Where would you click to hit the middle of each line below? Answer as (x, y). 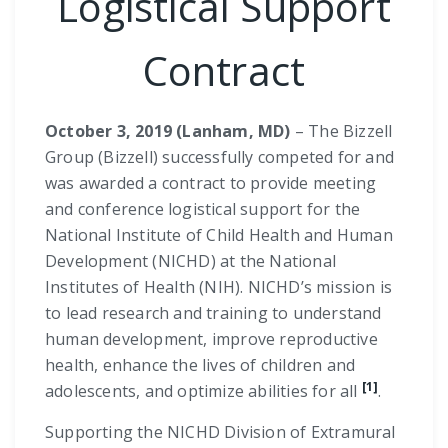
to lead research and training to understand (213, 312)
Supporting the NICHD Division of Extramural (220, 431)
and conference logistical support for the (203, 208)
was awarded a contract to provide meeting (211, 182)
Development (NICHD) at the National (190, 260)
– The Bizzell (341, 130)
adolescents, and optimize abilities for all (203, 390)
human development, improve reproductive (211, 338)
